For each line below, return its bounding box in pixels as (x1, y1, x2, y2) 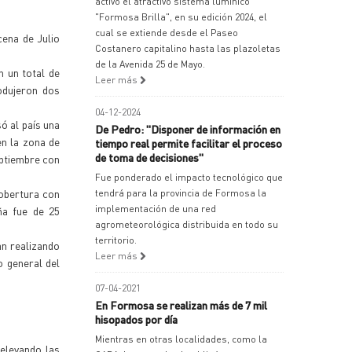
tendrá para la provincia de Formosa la (95, 187, 266, 199)
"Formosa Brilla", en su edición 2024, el (95, 11, 267, 23)
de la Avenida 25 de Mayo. (95, 58, 205, 70)
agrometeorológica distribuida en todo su (95, 218, 278, 230)
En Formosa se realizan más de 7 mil (95, 298, 267, 312)
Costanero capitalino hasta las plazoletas (95, 42, 280, 54)
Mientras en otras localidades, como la (95, 333, 267, 345)
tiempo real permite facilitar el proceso (95, 136, 282, 150)
